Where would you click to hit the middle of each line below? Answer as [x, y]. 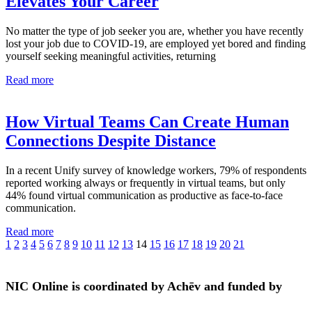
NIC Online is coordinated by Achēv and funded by [144, 286]
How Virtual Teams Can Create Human [147, 122]
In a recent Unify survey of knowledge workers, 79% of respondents [156, 170]
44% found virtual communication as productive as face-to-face [144, 195]
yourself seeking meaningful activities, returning [111, 56]
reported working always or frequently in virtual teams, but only [146, 182]
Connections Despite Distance [111, 141]
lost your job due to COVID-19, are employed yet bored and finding [156, 44]
